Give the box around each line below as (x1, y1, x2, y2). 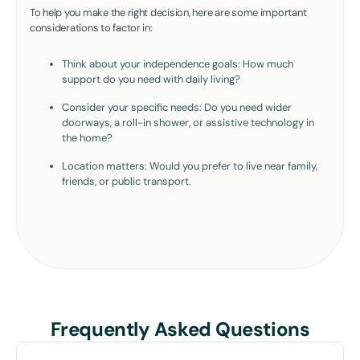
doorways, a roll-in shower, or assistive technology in (62, 115, 314, 129)
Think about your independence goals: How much (62, 56, 293, 71)
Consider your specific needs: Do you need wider (62, 100, 292, 114)
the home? (62, 130, 112, 145)
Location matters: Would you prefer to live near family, (62, 158, 317, 173)
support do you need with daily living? (62, 72, 245, 86)
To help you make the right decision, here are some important (30, 5, 307, 19)
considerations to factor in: (30, 20, 157, 35)
